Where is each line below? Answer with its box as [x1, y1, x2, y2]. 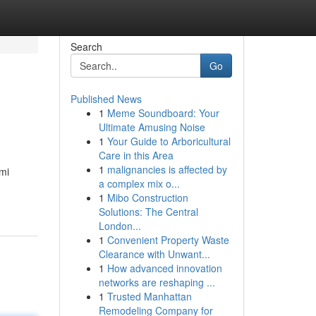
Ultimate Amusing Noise [98, 120, 205, 134]
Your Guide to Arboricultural [107, 134, 231, 148]
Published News [70, 92, 142, 106]
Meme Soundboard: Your [107, 106, 219, 120]
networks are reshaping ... [98, 275, 215, 289]
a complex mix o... [98, 176, 180, 190]
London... [98, 219, 141, 233]
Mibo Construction [107, 190, 188, 205]
